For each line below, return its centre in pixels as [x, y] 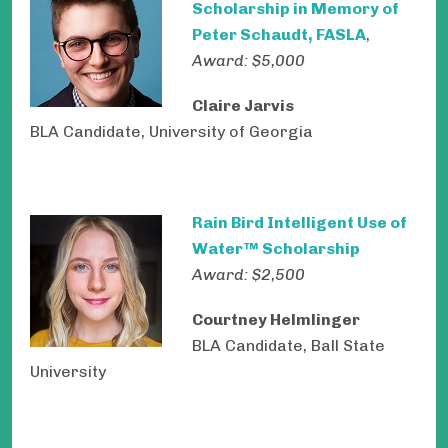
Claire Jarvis [243, 106]
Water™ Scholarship [276, 248]
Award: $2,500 [248, 274]
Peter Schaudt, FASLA [279, 34]
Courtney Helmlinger [284, 319]
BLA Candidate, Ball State [288, 345]
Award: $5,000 [248, 60]
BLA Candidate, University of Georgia [171, 132]
